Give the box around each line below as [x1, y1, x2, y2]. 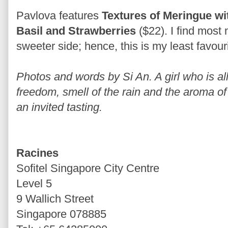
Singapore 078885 [16, 207, 106, 220]
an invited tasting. [16, 100, 102, 113]
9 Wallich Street [16, 192, 94, 205]
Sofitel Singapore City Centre [16, 161, 159, 175]
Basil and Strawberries [16, 24, 136, 37]
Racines [16, 146, 59, 159]
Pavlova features [16, 9, 102, 22]
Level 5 [16, 177, 52, 190]
